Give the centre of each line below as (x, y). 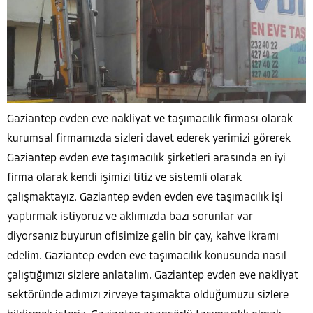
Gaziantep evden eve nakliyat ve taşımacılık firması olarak (150, 119)
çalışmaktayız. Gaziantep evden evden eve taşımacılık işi (145, 197)
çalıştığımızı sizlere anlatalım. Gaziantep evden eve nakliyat (153, 276)
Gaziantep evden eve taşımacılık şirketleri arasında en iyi (146, 158)
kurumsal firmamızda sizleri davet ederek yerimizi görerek (149, 139)
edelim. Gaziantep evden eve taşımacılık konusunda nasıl (147, 256)
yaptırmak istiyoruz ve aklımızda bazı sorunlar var (130, 217)
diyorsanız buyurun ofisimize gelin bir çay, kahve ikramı (143, 236)
